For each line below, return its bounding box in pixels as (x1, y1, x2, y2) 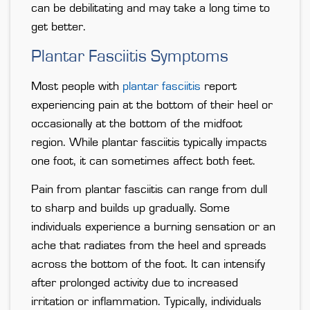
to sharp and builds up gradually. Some (31, 202, 230, 215)
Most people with (31, 80, 122, 93)
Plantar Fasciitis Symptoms (31, 48, 228, 66)
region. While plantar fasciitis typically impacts (31, 136, 267, 149)
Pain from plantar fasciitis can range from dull (31, 183, 267, 197)
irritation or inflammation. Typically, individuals (31, 295, 262, 309)
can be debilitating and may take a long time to (31, 2, 270, 15)
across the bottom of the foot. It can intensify (31, 258, 265, 271)
